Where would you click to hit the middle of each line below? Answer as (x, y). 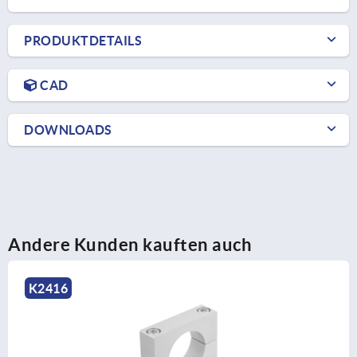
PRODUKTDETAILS (83, 41)
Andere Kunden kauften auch (130, 245)
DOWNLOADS (68, 130)
